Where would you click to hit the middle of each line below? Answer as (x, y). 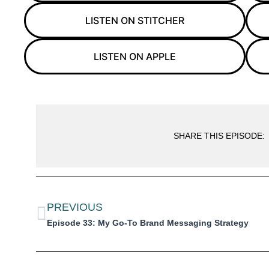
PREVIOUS (75, 207)
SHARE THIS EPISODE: (219, 136)
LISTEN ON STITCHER (134, 20)
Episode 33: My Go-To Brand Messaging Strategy (148, 223)
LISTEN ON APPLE (134, 56)
